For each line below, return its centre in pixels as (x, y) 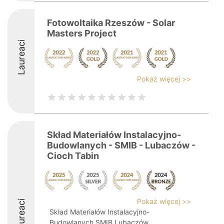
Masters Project (82, 33)
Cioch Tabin (73, 156)
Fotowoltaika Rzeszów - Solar (111, 23)
